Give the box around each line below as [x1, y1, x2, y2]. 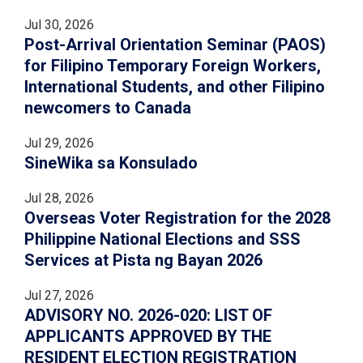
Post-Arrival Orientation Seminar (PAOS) [24, 35, 326, 54]
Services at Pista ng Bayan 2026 [24, 250, 263, 270]
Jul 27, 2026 [24, 288, 94, 303]
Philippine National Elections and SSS [24, 229, 301, 249]
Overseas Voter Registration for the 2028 [24, 208, 331, 228]
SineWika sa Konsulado [24, 153, 198, 173]
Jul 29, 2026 [24, 135, 94, 151]
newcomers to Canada [24, 98, 191, 117]
